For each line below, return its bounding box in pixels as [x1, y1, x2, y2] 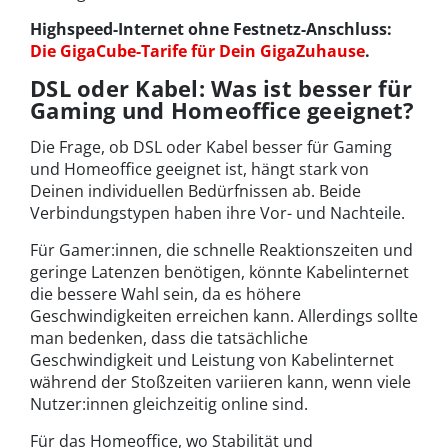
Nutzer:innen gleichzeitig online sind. [30, 392, 308, 415]
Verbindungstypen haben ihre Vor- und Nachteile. [30, 201, 405, 224]
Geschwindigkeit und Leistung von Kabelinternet [30, 348, 394, 371]
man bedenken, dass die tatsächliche [30, 326, 308, 349]
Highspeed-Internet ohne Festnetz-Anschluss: [30, 17, 392, 40]
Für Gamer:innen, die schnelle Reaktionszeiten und [30, 238, 413, 261]
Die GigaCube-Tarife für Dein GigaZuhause [30, 39, 365, 62]
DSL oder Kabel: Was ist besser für [30, 72, 412, 103]
